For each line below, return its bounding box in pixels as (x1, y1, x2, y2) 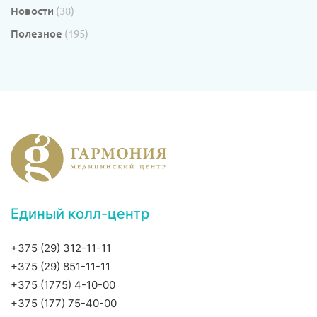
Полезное (11, 25, 62, 40)
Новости (11, 3, 54, 18)
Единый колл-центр (11, 205, 149, 223)
